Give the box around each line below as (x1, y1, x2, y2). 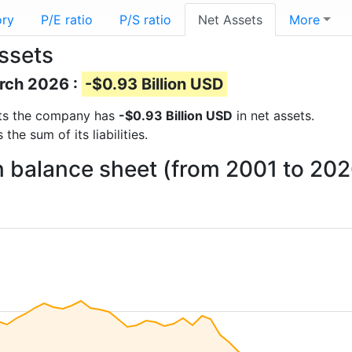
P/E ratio (41, 12, 93, 27)
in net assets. (233, 108, 314, 123)
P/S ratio (119, 12, 171, 27)
